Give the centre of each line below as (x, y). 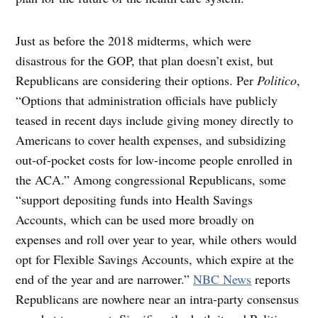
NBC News (223, 279)
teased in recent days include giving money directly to (155, 120)
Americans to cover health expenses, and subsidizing (151, 139)
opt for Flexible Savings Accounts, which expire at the (155, 259)
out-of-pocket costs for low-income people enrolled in (154, 159)
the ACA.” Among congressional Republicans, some (151, 179)
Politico (277, 80)
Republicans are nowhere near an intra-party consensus (158, 298)
